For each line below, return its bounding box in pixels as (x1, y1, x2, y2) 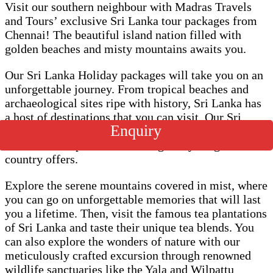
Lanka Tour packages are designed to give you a (5, 124, 242, 138)
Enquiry (110, 122, 161, 140)
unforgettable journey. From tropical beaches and (5, 82, 249, 96)
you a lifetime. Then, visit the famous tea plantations (5, 206, 267, 220)
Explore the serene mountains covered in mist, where (5, 178, 268, 192)
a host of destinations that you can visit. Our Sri (5, 110, 241, 124)
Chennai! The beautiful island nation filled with (5, 27, 241, 41)
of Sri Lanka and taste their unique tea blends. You (5, 220, 254, 234)
